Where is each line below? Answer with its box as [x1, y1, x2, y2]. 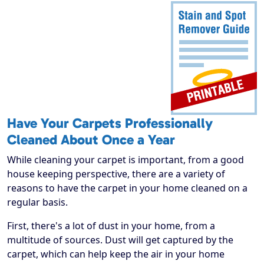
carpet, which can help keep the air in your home [7, 247, 225, 261]
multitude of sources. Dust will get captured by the [7, 233, 233, 247]
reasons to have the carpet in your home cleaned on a [7, 181, 247, 195]
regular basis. [7, 196, 68, 209]
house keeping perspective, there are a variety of [7, 167, 225, 181]
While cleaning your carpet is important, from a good [7, 153, 244, 167]
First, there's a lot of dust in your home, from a [7, 219, 215, 233]
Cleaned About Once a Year [7, 131, 175, 148]
